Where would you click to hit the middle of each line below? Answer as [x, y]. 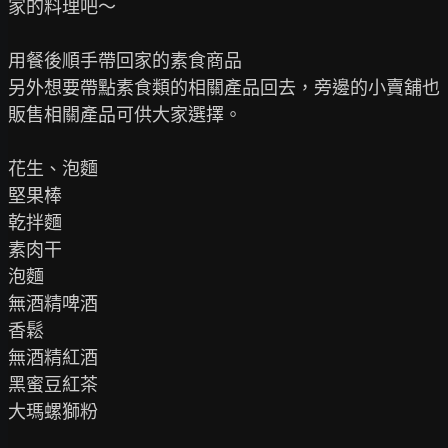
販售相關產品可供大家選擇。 [125, 114]
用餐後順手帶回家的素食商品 [125, 60]
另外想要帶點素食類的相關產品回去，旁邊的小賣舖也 [224, 87]
